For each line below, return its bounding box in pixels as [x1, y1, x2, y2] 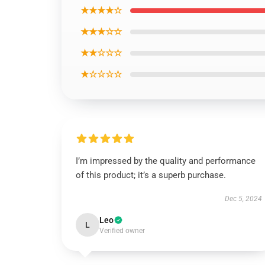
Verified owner [99, 227, 145, 235]
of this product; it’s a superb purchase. [76, 170, 226, 180]
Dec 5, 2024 [224, 195, 262, 203]
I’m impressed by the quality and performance [76, 156, 256, 166]
